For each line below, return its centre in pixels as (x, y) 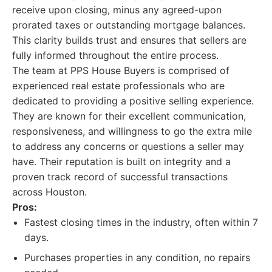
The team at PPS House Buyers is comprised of (121, 70)
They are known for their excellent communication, (129, 116)
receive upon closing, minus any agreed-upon (117, 10)
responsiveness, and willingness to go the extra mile (132, 131)
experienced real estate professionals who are (118, 86)
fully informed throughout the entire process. (115, 55)
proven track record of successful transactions (120, 177)
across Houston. (49, 192)
